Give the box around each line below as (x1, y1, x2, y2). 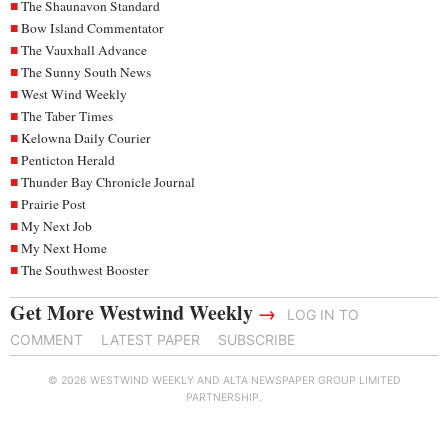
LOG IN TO (287, 305, 359, 323)
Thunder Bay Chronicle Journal (21, 172, 195, 191)
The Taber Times (21, 106, 113, 125)
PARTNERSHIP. (186, 390, 262, 404)
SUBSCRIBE (218, 330, 295, 348)
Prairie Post (21, 194, 86, 213)
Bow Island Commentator (21, 18, 164, 37)
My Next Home (21, 238, 107, 257)
